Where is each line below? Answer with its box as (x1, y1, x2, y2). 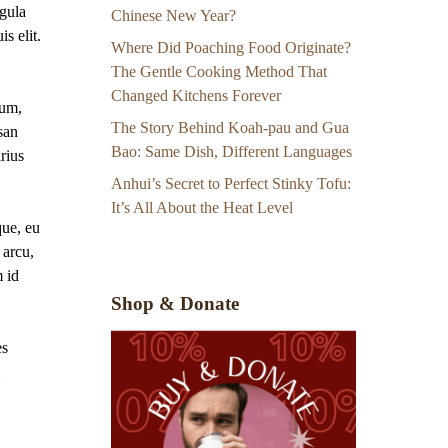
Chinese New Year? (111, 7, 236, 25)
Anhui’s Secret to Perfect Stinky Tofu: (111, 175, 351, 193)
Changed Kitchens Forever (111, 87, 281, 105)
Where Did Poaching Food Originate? (111, 39, 351, 57)
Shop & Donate (111, 293, 239, 315)
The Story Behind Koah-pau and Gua (111, 119, 349, 137)
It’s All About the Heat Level (111, 199, 293, 217)
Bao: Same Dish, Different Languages (111, 143, 352, 161)
